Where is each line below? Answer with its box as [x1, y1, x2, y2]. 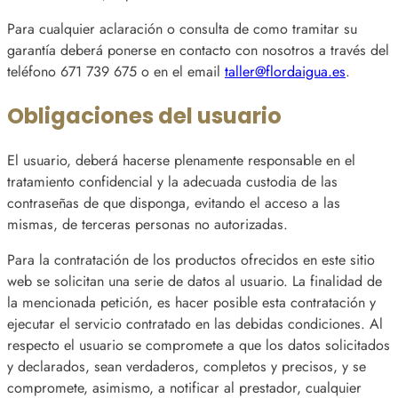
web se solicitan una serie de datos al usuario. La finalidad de [7, 271, 382, 292]
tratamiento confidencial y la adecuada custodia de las [7, 171, 338, 192]
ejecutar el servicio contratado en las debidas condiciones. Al [7, 314, 383, 335]
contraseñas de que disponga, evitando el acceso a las [7, 192, 340, 213]
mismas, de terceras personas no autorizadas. [7, 213, 288, 235]
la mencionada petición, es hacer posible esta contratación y [7, 292, 376, 314]
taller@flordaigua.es [225, 60, 346, 82]
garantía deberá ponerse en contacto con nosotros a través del [7, 39, 389, 60]
